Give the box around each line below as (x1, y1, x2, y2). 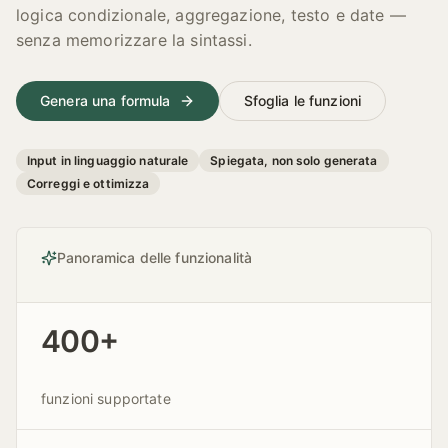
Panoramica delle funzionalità (57, 249, 253, 266)
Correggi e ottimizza (27, 176, 150, 191)
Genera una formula (40, 92, 171, 109)
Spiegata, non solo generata (210, 153, 378, 168)
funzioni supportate (41, 390, 171, 407)
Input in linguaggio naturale (27, 153, 189, 168)
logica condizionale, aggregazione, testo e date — (16, 5, 406, 25)
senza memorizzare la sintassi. (16, 30, 252, 50)
